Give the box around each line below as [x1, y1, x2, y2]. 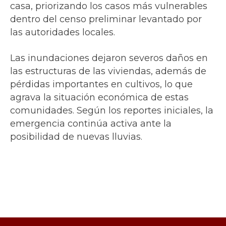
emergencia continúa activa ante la [10, 118, 172, 130]
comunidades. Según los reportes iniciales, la [10, 105, 213, 117]
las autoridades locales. [10, 27, 115, 38]
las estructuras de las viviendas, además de [10, 66, 206, 77]
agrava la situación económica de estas [10, 92, 189, 103]
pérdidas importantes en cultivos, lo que [10, 79, 193, 90]
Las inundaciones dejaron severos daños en [10, 52, 208, 64]
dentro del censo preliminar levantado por [10, 14, 202, 25]
